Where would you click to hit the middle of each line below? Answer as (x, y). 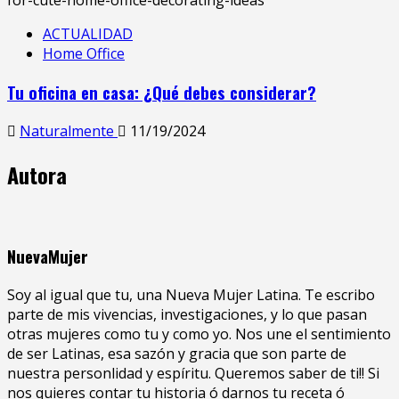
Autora (37, 174)
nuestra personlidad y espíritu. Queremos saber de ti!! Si (193, 374)
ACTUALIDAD (88, 34)
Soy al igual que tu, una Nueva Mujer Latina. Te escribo (191, 295)
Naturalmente (69, 130)
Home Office (84, 54)
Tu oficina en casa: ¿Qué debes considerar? (162, 93)
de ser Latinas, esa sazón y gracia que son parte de (177, 354)
